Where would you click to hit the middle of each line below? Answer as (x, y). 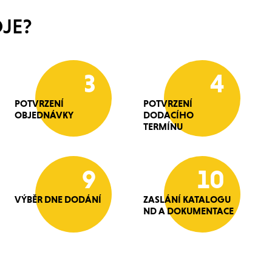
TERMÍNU (163, 127)
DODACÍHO (168, 115)
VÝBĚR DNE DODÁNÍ (58, 199)
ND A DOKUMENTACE (189, 211)
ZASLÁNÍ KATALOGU (187, 199)
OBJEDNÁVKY (44, 115)
